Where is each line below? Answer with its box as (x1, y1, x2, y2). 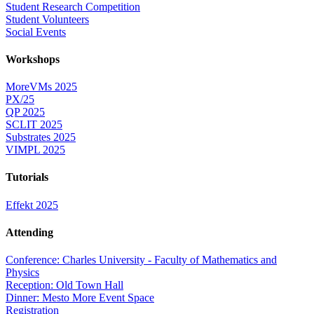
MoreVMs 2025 (6, 81, 77, 93)
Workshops (6, 53, 60, 65)
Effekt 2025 (6, 198, 58, 211)
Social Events (6, 25, 66, 38)
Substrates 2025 (6, 131, 76, 144)
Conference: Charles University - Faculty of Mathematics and (6, 254, 277, 266)
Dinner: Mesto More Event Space (6, 292, 154, 304)
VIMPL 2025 (6, 144, 65, 156)
